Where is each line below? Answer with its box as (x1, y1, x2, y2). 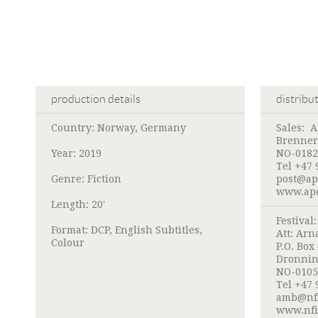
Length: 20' (51, 199, 105, 211)
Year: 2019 (51, 148, 102, 160)
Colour (51, 237, 84, 249)
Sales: (276, 122, 310, 134)
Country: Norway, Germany (51, 122, 186, 134)
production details (51, 93, 141, 106)
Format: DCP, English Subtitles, (51, 224, 202, 236)
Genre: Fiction (51, 173, 121, 185)
